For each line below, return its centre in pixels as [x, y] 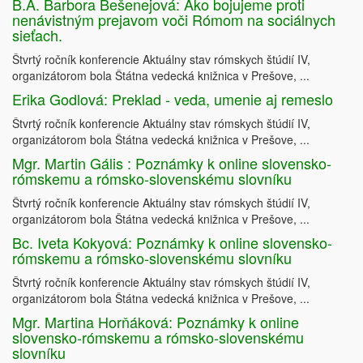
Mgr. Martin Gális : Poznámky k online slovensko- [172, 163]
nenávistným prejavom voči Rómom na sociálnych [174, 20]
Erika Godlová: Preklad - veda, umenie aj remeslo [173, 99]
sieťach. [37, 35]
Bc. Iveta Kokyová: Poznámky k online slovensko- [172, 243]
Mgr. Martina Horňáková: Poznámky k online [156, 322]
